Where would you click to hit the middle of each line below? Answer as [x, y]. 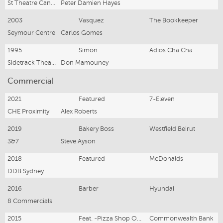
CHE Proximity [28, 111]
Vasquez [91, 20]
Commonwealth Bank [182, 219]
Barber [88, 189]
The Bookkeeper [174, 20]
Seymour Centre [31, 33]
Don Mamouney [85, 63]
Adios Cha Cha [171, 50]
